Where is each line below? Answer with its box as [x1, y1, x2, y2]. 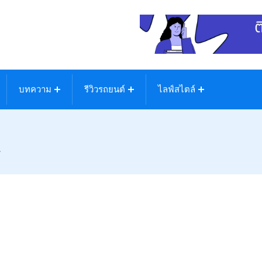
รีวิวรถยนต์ [84, 84, 125, 95]
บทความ [19, 84, 51, 95]
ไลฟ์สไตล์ [158, 84, 195, 95]
